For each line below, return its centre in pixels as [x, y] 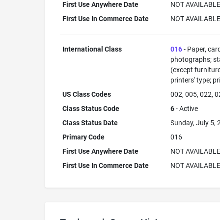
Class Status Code [91, 109]
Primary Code [83, 137]
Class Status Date [90, 123]
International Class [92, 49]
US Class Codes [86, 94]
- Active [186, 109]
